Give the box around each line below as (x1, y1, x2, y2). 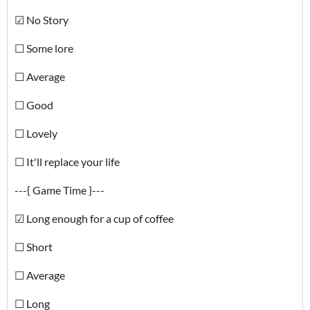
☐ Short (15, 240, 53, 253)
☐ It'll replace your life (15, 155, 120, 168)
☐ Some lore (15, 42, 73, 55)
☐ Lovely (15, 127, 57, 140)
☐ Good (15, 98, 53, 111)
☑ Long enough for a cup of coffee (15, 212, 174, 225)
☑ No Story (15, 13, 69, 26)
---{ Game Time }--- (15, 183, 104, 197)
